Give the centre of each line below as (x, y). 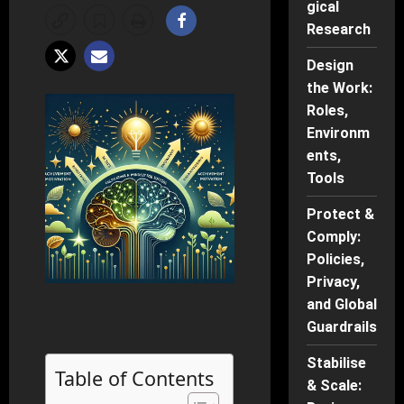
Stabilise (336, 363)
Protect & (340, 214)
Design (330, 65)
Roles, (327, 110)
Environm (338, 133)
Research (338, 29)
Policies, (335, 259)
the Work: (339, 88)
